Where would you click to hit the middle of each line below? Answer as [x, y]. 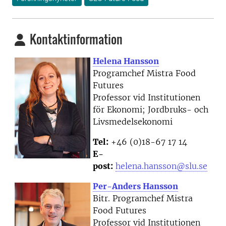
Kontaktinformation [75, 39]
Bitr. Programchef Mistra [143, 199]
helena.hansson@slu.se [161, 166]
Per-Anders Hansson [135, 186]
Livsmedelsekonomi [133, 122]
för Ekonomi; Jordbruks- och [151, 110]
